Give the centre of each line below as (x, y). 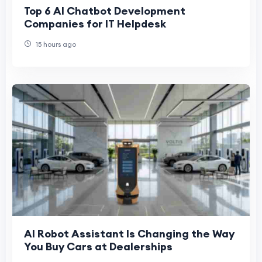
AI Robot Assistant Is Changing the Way (129, 233)
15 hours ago (55, 44)
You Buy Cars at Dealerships (98, 246)
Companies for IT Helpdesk (95, 24)
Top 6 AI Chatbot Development (105, 11)
